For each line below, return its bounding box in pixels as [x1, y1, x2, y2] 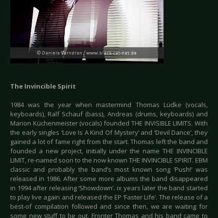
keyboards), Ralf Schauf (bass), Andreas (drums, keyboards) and [10, 109, 208, 119]
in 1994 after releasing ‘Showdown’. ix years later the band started [10, 183, 208, 193]
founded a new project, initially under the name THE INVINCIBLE [10, 146, 208, 156]
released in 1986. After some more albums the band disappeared [10, 174, 208, 183]
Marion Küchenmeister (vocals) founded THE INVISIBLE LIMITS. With [10, 119, 208, 128]
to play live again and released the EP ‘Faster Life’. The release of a [10, 193, 208, 202]
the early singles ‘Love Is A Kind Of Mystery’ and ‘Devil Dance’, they [10, 128, 208, 137]
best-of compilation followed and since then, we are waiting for [10, 202, 208, 211]
